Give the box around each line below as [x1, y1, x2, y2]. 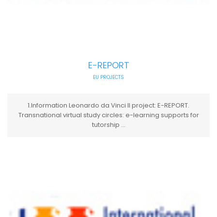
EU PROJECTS [93, 73, 124, 81]
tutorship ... [92, 120, 125, 129]
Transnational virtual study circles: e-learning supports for [18, 110, 199, 120]
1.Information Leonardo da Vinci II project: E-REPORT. [28, 100, 189, 110]
